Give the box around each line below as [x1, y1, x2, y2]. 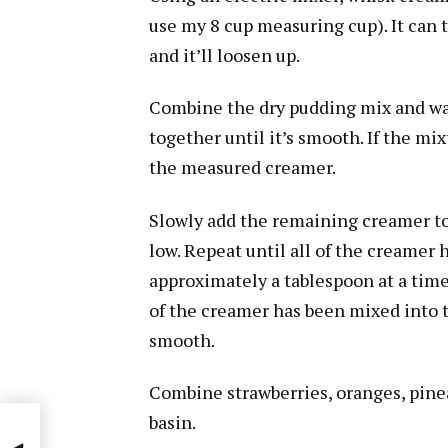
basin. [149, 410, 196, 435]
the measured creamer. [149, 155, 336, 180]
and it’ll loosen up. [149, 42, 300, 67]
